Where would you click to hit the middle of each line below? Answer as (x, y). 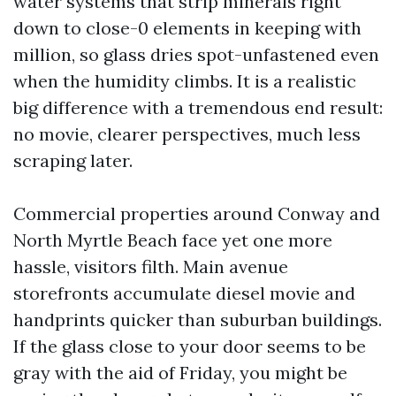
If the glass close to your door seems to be (190, 346)
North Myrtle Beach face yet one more (173, 240)
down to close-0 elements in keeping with (187, 28)
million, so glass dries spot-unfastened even (196, 54)
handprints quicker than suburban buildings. (198, 320)
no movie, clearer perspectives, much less (187, 134)
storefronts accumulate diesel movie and (184, 293)
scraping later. (73, 160)
